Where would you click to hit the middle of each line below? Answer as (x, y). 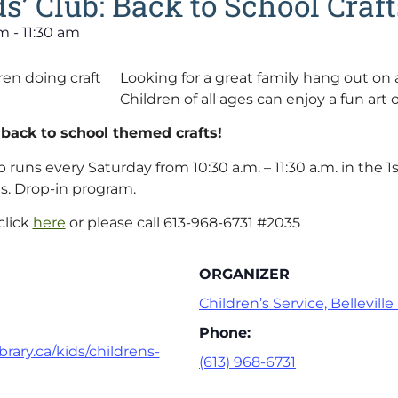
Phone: (225, 333)
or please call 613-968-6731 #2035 (183, 222)
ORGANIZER (244, 275)
